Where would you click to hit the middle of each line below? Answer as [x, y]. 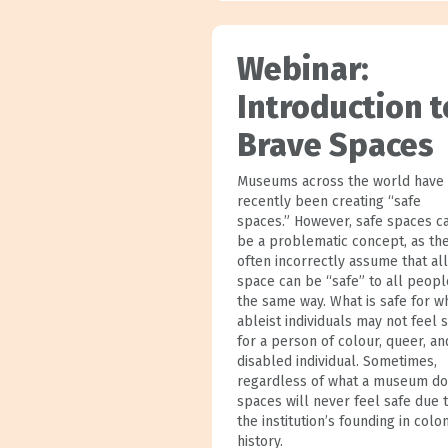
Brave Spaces [335, 144]
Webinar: [302, 68]
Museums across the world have [340, 181]
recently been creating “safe [328, 201]
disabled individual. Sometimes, [336, 361]
